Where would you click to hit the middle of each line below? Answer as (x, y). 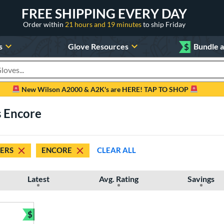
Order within (44, 24)
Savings (201, 178)
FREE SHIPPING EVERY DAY (104, 13)
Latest (38, 178)
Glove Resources (98, 46)
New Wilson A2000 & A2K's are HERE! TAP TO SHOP (105, 89)
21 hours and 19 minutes (104, 24)
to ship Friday (164, 24)
